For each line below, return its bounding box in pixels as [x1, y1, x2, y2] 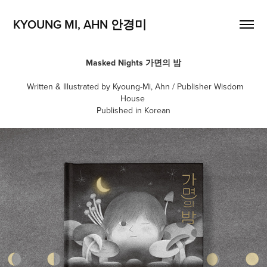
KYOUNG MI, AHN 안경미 [13, 15, 147, 33]
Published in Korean [97, 104, 170, 116]
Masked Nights [86, 57, 143, 69]
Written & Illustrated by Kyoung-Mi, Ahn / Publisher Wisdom [24, 80, 243, 92]
